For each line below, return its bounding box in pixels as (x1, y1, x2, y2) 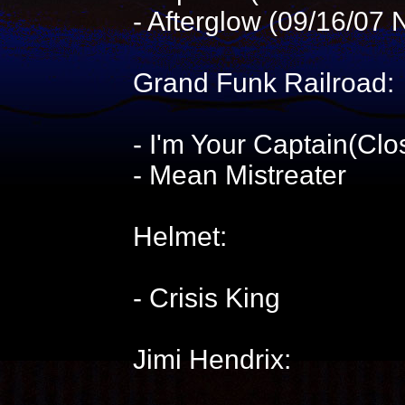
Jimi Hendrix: (132, 344, 291, 374)
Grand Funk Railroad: (132, 68, 394, 98)
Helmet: (132, 221, 227, 251)
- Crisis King (132, 283, 280, 313)
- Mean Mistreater (132, 160, 346, 190)
